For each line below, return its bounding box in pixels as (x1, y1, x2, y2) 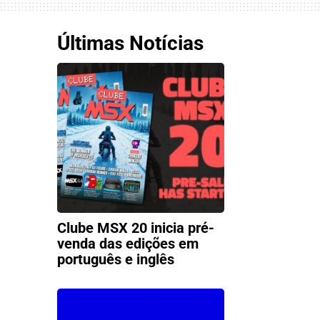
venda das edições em (56, 235, 199, 253)
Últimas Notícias (56, 31, 204, 55)
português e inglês (56, 251, 174, 269)
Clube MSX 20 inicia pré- (56, 219, 214, 237)
